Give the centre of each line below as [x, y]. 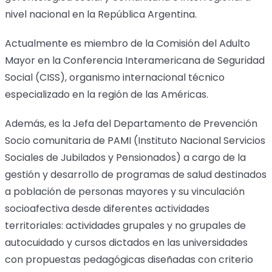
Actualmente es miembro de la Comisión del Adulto [127, 43]
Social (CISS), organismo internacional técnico [114, 77]
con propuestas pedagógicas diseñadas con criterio [129, 260]
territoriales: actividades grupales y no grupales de [125, 226]
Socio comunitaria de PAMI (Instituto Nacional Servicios [135, 141]
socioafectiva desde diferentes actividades [107, 209]
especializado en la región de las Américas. [106, 94]
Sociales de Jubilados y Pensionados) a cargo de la [125, 158]
